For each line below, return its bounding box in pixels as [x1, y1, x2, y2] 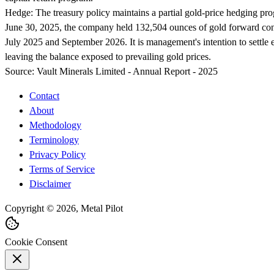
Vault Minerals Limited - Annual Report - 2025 [37, 66, 218, 76]
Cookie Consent [5, 237, 67, 247]
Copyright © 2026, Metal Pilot [5, 203, 123, 213]
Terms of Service [29, 164, 95, 174]
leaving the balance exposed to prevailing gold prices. [5, 51, 211, 62]
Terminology [29, 135, 79, 145]
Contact [29, 91, 59, 101]
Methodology [29, 120, 81, 130]
